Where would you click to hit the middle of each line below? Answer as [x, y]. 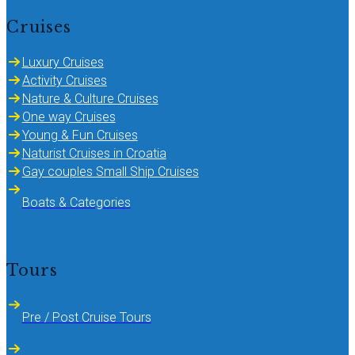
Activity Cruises [64, 80]
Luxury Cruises [63, 62]
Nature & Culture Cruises [90, 98]
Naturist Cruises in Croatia [94, 153]
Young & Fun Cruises [80, 135]
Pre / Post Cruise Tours [86, 318]
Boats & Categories [76, 202]
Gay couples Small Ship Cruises [110, 171]
